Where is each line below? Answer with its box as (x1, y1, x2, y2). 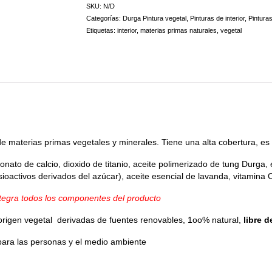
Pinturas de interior (189, 15, 245, 22)
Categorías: (86, 15, 123, 22)
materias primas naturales (140, 27, 217, 35)
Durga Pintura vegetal (122, 15, 186, 22)
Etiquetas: (86, 27, 117, 35)
